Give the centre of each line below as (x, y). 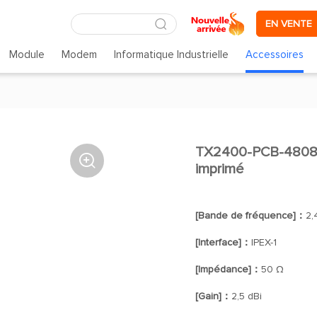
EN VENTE (289, 24)
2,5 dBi (246, 296)
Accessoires (275, 55)
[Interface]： (223, 243)
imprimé (219, 169)
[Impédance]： (228, 270)
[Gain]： (213, 296)
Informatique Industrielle (172, 55)
